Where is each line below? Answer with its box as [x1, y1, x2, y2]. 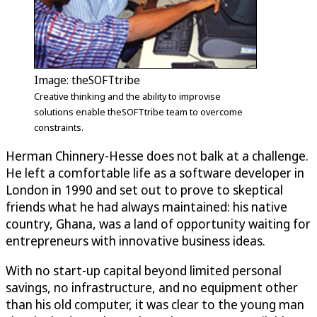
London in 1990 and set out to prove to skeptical [6, 180, 283, 198]
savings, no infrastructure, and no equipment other [6, 278, 298, 296]
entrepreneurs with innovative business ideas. [6, 231, 265, 249]
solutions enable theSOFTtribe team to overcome [34, 105, 243, 118]
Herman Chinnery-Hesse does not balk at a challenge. [6, 146, 309, 164]
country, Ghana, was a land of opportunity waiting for [6, 214, 311, 232]
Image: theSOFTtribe [34, 71, 140, 88]
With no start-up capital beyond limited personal [6, 261, 282, 279]
